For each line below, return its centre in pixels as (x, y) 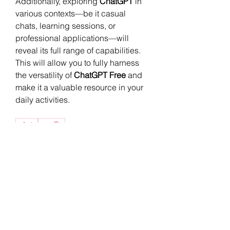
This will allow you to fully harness (77, 62)
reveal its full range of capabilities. (78, 50)
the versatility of (45, 75)
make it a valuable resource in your (79, 87)
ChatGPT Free (100, 75)
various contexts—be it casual (71, 13)
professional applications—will (72, 38)
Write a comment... (55, 158)
